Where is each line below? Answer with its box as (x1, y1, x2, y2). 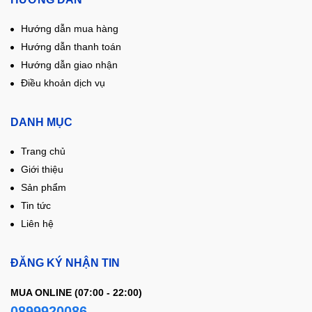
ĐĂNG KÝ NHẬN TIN (10, 257, 120, 270)
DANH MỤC (10, 116, 72, 129)
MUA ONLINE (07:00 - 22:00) (10, 287, 142, 299)
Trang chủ (21, 146, 65, 157)
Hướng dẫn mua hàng (21, 23, 118, 35)
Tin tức (21, 200, 51, 212)
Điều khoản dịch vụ (21, 77, 105, 89)
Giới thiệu (21, 164, 63, 175)
